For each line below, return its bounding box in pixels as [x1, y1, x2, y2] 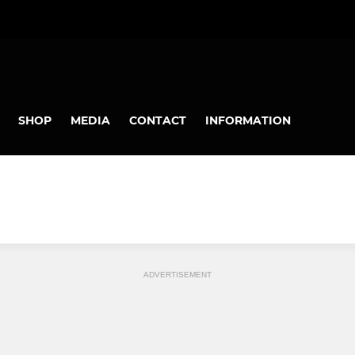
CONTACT [129, 113, 186, 128]
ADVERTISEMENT [143, 270, 212, 280]
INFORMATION [205, 113, 291, 128]
